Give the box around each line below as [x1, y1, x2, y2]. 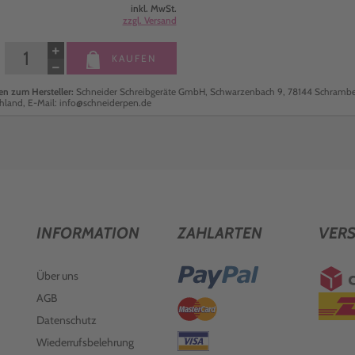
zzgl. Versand [122, 14, 177, 26]
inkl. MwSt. [130, 2, 177, 14]
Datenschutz [36, 313, 97, 327]
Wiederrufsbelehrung [36, 335, 134, 349]
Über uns [36, 269, 78, 283]
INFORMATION [36, 223, 139, 242]
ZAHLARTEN [177, 223, 262, 242]
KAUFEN [108, 52, 157, 64]
